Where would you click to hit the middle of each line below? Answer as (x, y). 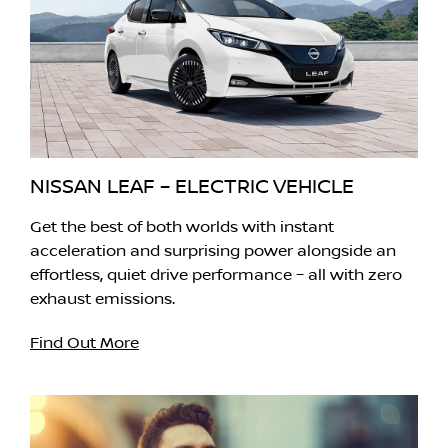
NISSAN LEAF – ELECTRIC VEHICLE (192, 187)
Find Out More (84, 343)
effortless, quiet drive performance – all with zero (216, 275)
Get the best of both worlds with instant (182, 227)
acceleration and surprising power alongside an (213, 251)
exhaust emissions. (102, 299)
